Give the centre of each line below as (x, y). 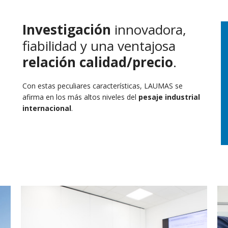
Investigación (67, 30)
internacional (47, 108)
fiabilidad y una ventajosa (99, 46)
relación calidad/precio (98, 62)
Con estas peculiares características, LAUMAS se (103, 86)
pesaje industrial (169, 97)
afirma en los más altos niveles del (80, 97)
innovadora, (149, 30)
